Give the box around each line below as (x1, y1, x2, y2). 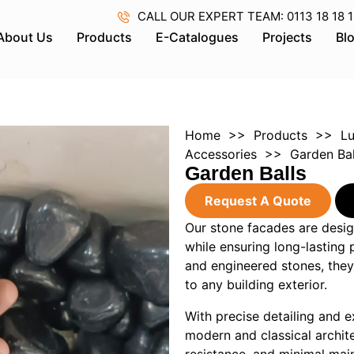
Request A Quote (204, 193, 311, 209)
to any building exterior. (185, 277, 327, 293)
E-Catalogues (156, 29, 239, 45)
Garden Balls (185, 162, 307, 185)
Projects (262, 29, 312, 45)
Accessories (185, 146, 257, 163)
